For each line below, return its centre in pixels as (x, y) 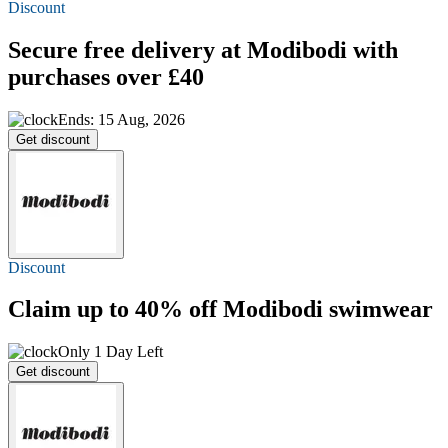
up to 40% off (147, 309)
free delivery (149, 49)
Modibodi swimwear (325, 309)
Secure (46, 49)
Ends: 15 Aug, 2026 (121, 119)
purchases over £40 (106, 76)
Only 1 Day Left (110, 352)
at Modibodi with (306, 49)
